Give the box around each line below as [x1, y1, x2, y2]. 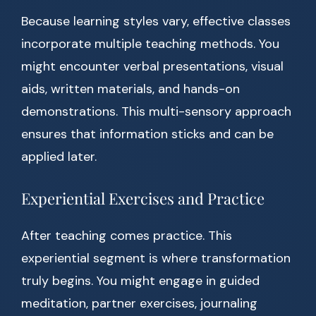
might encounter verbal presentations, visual [21, 58, 284, 75]
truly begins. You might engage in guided [21, 272, 260, 290]
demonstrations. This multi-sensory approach [21, 103, 291, 121]
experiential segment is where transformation [21, 250, 291, 267]
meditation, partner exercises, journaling [21, 295, 257, 312]
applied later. [21, 148, 97, 166]
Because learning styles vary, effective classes [21, 13, 291, 30]
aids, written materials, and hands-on [21, 80, 240, 98]
